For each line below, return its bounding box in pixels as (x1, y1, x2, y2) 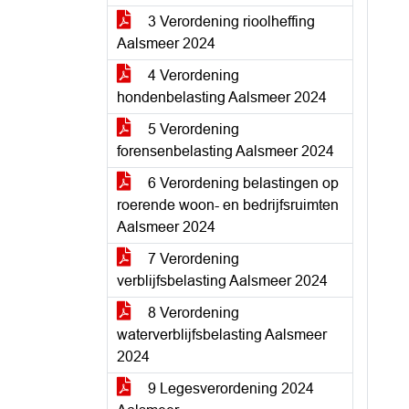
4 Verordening (144, 68, 239, 83)
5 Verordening (144, 121, 239, 137)
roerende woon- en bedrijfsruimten (117, 197, 339, 213)
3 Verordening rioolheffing (144, 14, 315, 29)
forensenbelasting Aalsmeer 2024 (117, 143, 334, 159)
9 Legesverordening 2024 (144, 381, 314, 396)
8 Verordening (144, 305, 239, 320)
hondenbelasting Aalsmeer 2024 (117, 89, 327, 105)
